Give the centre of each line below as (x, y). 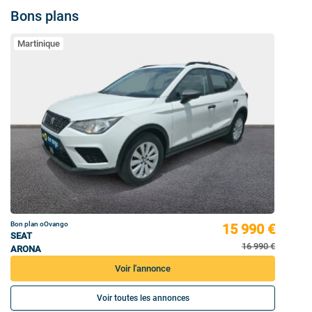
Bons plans (45, 16)
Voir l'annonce (143, 268)
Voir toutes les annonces (143, 298)
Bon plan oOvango (39, 224)
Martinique (39, 43)
